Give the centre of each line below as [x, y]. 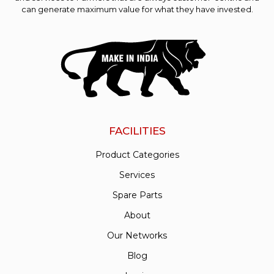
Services [137, 175]
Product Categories [137, 155]
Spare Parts [137, 195]
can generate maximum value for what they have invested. [137, 9]
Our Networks [137, 236]
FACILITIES [137, 131]
